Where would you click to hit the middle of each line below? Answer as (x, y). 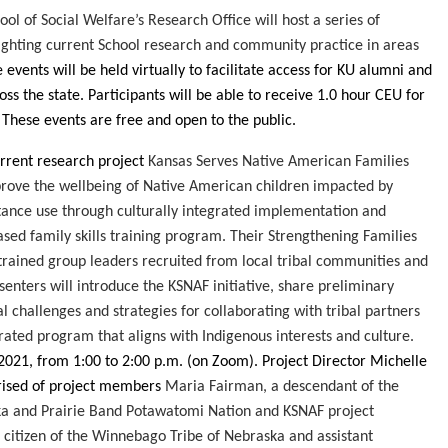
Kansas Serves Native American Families (279, 162)
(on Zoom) (219, 362)
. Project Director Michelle (341, 362)
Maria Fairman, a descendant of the (282, 387)
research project (93, 162)
